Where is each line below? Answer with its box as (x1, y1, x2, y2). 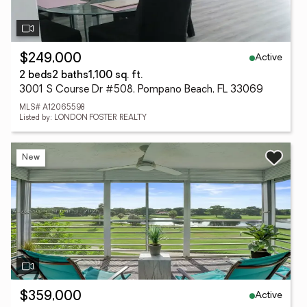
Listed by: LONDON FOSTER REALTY (19, 114, 147, 122)
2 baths (52, 71, 88, 81)
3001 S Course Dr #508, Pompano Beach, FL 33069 (19, 85, 263, 95)
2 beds (19, 71, 52, 81)
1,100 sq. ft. (88, 71, 143, 81)
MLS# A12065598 (19, 104, 84, 112)
